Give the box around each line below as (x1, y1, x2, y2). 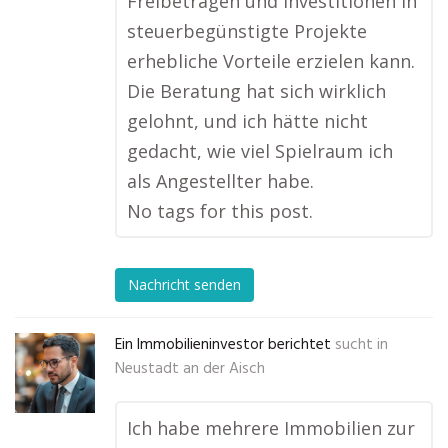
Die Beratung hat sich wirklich (127, 79, 386, 103)
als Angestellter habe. (127, 169, 314, 193)
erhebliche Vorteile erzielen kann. (127, 49, 415, 73)
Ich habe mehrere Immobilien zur (127, 416, 415, 440)
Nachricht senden (128, 275, 241, 295)
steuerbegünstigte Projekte (127, 19, 367, 43)
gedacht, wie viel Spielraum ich (127, 139, 393, 163)
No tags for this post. (127, 199, 313, 223)
